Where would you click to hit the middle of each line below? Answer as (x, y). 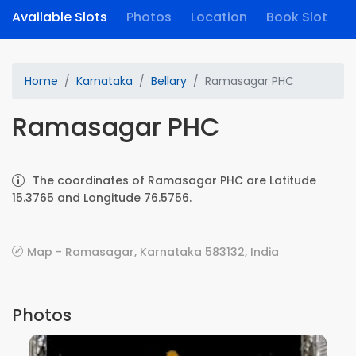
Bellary (169, 81)
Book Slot (297, 17)
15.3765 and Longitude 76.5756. (102, 198)
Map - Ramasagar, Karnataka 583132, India (153, 252)
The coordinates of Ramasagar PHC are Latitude (174, 180)
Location (219, 17)
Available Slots (60, 17)
